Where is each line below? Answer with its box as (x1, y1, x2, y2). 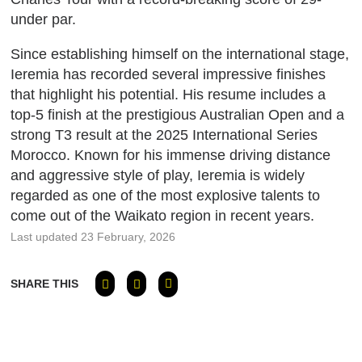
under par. (11, 11, 77, 27)
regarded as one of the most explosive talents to (11, 187, 321, 204)
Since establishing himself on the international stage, (11, 45, 350, 62)
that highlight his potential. (11, 86, 183, 103)
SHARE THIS (11, 277, 79, 291)
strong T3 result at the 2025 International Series (11, 126, 318, 143)
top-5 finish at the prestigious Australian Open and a (11, 106, 345, 123)
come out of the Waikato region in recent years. (11, 207, 315, 224)
